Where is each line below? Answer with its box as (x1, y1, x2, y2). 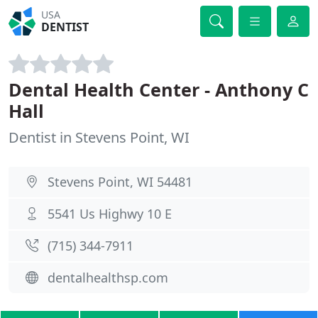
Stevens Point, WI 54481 (48, 173, 192, 190)
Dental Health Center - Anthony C (9, 77, 309, 102)
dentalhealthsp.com (48, 269, 168, 286)
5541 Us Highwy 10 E (48, 205, 172, 222)
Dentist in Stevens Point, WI (9, 128, 190, 147)
